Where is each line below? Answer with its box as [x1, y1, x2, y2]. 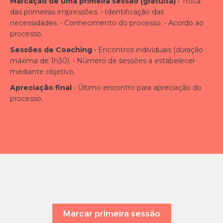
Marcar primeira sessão [63, 209, 160, 219]
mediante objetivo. [10, 67, 75, 76]
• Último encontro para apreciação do [74, 83, 202, 92]
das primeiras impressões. [10, 7, 99, 16]
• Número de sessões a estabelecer [73, 56, 195, 65]
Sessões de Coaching [10, 45, 92, 54]
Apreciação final [10, 83, 72, 92]
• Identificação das [101, 7, 164, 16]
